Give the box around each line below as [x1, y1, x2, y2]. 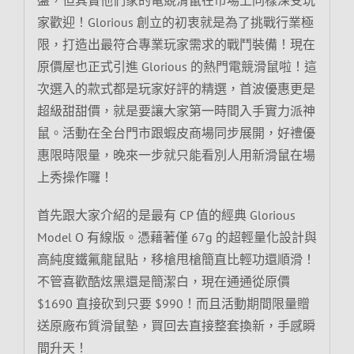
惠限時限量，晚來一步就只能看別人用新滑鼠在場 [36, 146, 315, 163]
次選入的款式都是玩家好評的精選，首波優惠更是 [36, 80, 315, 96]
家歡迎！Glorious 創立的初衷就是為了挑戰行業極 [36, 13, 314, 30]
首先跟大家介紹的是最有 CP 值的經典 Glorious [36, 206, 296, 223]
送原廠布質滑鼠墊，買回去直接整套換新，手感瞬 [36, 317, 315, 333]
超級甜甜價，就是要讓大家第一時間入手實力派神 [36, 102, 315, 119]
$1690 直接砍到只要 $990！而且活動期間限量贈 [36, 295, 310, 311]
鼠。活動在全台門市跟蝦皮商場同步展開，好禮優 [36, 124, 315, 141]
